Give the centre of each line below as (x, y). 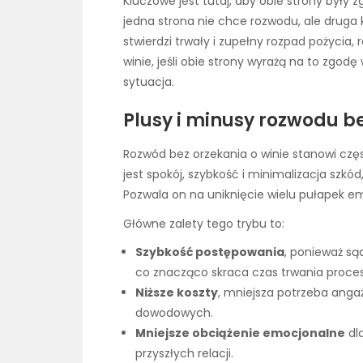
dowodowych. (174, 312)
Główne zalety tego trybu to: (204, 223)
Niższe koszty (177, 292)
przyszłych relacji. (184, 353)
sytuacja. (149, 81)
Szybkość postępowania (210, 252)
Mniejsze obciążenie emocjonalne (240, 333)
